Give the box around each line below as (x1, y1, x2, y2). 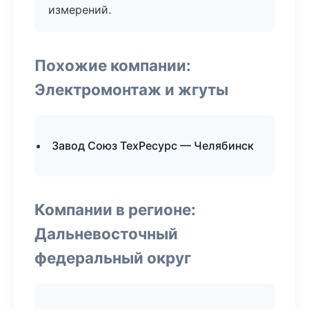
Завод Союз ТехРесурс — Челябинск (52, 139, 254, 152)
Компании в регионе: (34, 200, 196, 219)
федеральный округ (34, 248, 191, 267)
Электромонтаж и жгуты (34, 80, 228, 99)
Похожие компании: (34, 56, 191, 74)
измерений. (48, 3, 111, 17)
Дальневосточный (34, 224, 178, 243)
